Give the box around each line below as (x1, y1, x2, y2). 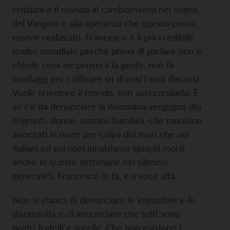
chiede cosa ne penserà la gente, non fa (12, 59, 174, 70)
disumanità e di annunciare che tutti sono (12, 207, 180, 219)
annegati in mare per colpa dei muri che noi (12, 128, 189, 140)
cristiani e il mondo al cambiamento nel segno (12, 3, 198, 15)
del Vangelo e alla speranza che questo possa (12, 17, 195, 29)
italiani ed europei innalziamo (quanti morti (12, 142, 185, 154)
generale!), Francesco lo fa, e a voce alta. (12, 169, 177, 181)
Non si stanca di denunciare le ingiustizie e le (12, 194, 195, 205)
